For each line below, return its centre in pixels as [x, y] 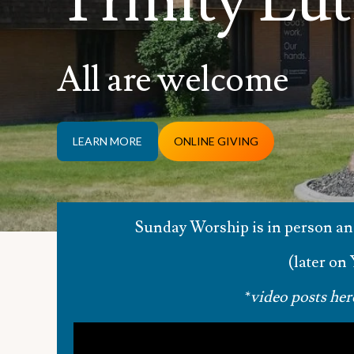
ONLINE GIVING [216, 141]
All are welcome [173, 81]
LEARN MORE [107, 141]
